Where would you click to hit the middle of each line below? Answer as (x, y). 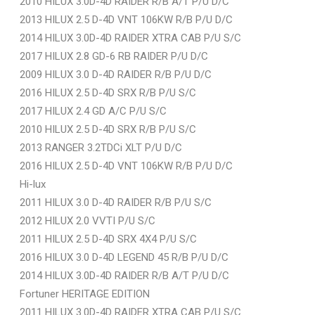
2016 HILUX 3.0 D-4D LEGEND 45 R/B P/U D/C (124, 257)
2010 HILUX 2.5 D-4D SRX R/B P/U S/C (108, 129)
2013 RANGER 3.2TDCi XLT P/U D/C (101, 147)
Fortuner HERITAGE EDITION (85, 294)
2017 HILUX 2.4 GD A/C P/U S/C (93, 111)
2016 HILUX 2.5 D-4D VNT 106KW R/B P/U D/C (126, 166)
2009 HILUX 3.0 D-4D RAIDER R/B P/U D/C (116, 74)
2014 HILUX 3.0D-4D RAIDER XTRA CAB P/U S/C (130, 38)
